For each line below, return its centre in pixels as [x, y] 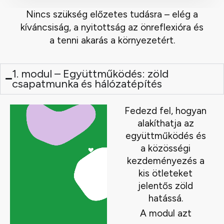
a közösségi [165, 148]
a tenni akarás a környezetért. [112, 40]
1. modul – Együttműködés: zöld [90, 73]
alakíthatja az [165, 123]
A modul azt [165, 213]
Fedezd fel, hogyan [165, 110]
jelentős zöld [165, 185]
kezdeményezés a [165, 160]
